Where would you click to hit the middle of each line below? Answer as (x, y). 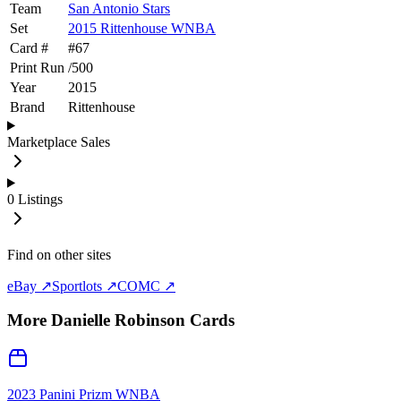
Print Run (37, 67)
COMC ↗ (146, 286)
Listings (40, 199)
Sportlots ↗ (85, 286)
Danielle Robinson (118, 320)
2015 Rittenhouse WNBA (142, 28)
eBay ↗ (30, 286)
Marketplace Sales (59, 141)
